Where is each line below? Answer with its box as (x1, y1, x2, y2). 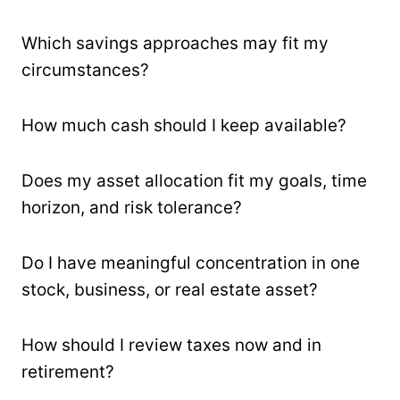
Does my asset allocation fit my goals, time (21, 170, 367, 191)
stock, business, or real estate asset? (21, 279, 318, 300)
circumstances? (21, 59, 149, 80)
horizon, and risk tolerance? (21, 196, 242, 218)
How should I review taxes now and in (21, 334, 321, 355)
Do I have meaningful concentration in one (21, 252, 360, 273)
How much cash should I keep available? (21, 114, 346, 136)
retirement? (21, 361, 114, 382)
